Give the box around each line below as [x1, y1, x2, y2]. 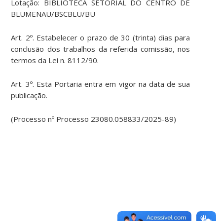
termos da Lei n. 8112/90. [11, 55, 99, 66]
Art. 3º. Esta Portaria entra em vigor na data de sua [11, 79, 190, 89]
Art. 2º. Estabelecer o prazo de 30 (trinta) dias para [11, 33, 190, 43]
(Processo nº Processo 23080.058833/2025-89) [11, 114, 177, 124]
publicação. [11, 90, 48, 101]
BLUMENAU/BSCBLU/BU [11, 9, 96, 19]
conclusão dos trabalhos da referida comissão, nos [11, 44, 190, 54]
